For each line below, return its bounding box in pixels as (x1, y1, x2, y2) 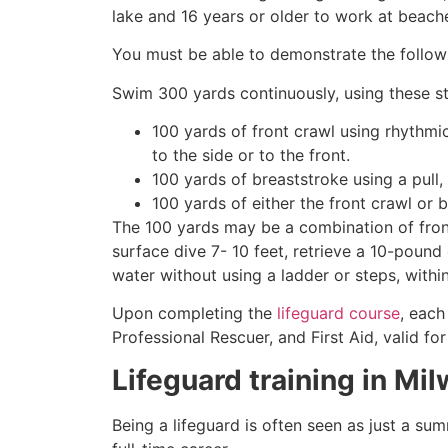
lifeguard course (277, 303, 400, 324)
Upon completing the (112, 303, 277, 324)
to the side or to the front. (152, 145, 350, 166)
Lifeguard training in (112, 362, 394, 397)
